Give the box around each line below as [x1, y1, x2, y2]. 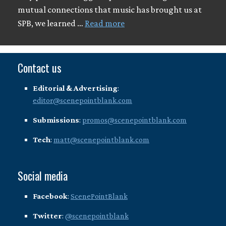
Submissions [33, 116, 79, 125]
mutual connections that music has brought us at [18, 5, 202, 15]
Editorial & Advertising [33, 84, 118, 93]
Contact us [18, 60, 62, 76]
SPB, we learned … [18, 18, 85, 29]
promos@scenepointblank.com [82, 116, 187, 125]
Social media [18, 167, 68, 184]
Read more [85, 18, 125, 29]
